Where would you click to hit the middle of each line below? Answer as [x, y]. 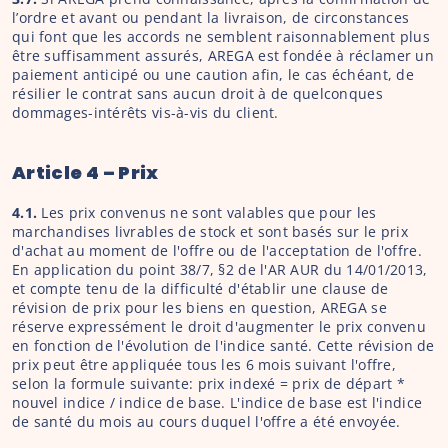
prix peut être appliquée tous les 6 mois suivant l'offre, [204, 364]
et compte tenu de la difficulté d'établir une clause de [200, 288]
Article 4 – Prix [85, 172]
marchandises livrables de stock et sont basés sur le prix [210, 231]
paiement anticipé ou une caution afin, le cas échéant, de [213, 74]
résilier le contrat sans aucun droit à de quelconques [197, 93]
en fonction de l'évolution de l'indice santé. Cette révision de [223, 345]
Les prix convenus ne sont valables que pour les [209, 212]
